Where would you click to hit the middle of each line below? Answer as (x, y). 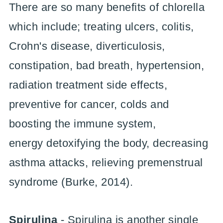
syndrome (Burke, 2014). (72, 182)
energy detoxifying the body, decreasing (109, 143)
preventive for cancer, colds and (89, 104)
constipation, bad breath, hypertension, (107, 65)
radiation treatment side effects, (88, 85)
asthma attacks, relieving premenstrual (106, 162)
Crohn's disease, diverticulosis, (87, 46)
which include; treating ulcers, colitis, (101, 26)
